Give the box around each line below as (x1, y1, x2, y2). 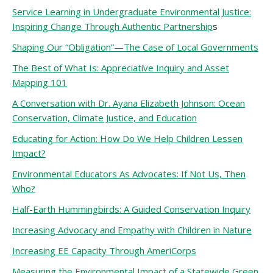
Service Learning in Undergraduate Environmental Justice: (12, 5, 251, 18)
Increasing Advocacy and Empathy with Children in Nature (12, 224, 252, 236)
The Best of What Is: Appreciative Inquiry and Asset (12, 62, 229, 74)
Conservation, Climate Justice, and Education (12, 112, 197, 124)
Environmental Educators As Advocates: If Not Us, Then (12, 168, 246, 180)
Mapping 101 (12, 76, 67, 88)
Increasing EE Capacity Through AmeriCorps (12, 244, 196, 257)
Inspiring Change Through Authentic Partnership (12, 20, 213, 32)
